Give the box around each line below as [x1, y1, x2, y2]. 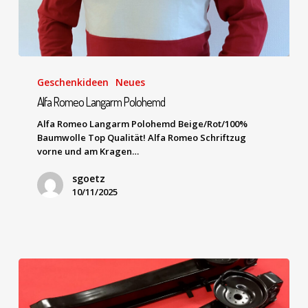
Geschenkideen [37, 75, 109, 89]
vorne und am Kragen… [37, 144, 140, 157]
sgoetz [72, 171, 106, 185]
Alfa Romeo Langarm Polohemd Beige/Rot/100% [37, 117, 248, 130]
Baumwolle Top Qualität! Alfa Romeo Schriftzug [37, 131, 247, 144]
